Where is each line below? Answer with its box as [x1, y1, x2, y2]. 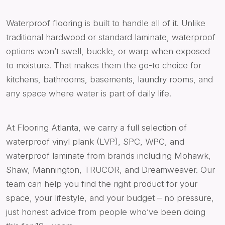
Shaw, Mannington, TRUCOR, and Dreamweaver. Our [6, 165, 215, 175]
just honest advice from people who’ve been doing [6, 207, 205, 217]
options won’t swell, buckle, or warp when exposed [6, 46, 210, 57]
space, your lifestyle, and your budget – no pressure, [6, 193, 214, 203]
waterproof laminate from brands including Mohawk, [6, 151, 211, 161]
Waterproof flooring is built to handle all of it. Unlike [6, 18, 205, 29]
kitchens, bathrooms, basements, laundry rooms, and [6, 74, 213, 85]
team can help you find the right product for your [6, 179, 197, 189]
